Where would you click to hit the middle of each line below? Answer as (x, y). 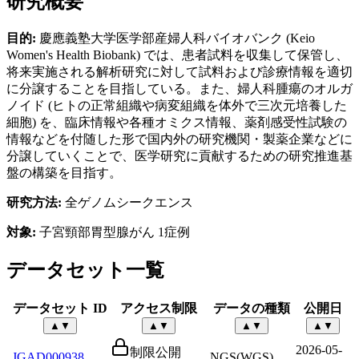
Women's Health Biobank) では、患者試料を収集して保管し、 (177, 54)
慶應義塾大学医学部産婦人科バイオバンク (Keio (175, 38)
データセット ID (60, 309)
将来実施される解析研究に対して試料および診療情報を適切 (179, 71)
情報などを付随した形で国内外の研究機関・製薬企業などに (179, 139)
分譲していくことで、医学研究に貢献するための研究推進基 (179, 155)
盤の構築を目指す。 (64, 172)
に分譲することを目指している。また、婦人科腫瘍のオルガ (179, 88)
